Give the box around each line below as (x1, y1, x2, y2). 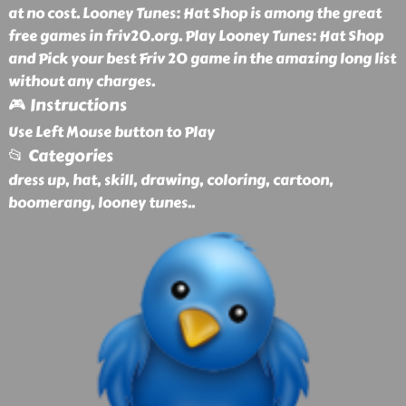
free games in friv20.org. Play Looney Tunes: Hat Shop (7, 24, 383, 47)
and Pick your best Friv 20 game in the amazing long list (7, 47, 396, 70)
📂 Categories (7, 143, 113, 169)
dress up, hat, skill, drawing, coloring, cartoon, (7, 169, 333, 191)
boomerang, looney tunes (7, 191, 188, 214)
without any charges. (7, 70, 155, 92)
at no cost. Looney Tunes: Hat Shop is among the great (7, 2, 382, 24)
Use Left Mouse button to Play (7, 121, 215, 143)
